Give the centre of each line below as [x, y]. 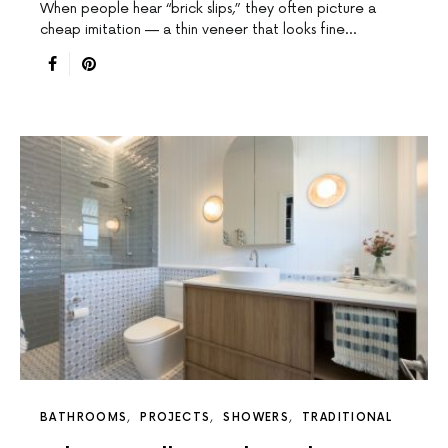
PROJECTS [175, 418]
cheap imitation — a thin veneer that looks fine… [198, 30]
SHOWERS [256, 418]
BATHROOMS [84, 418]
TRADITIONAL [347, 418]
